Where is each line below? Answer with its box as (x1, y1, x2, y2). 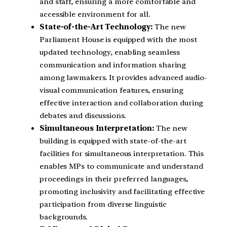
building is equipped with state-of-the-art (40, 136, 186, 146)
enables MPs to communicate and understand (40, 162, 203, 171)
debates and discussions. (40, 111, 126, 121)
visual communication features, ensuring (40, 86, 184, 95)
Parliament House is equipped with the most (40, 35, 197, 45)
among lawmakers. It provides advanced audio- (40, 73, 207, 83)
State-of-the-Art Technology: (40, 22, 153, 32)
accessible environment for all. (40, 10, 150, 19)
